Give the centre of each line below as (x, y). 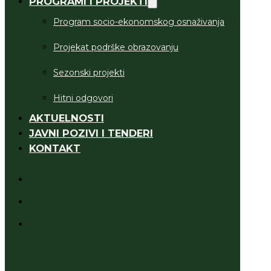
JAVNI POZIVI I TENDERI (91, 133)
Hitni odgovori (83, 98)
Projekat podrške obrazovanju (116, 47)
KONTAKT (55, 149)
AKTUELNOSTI (67, 118)
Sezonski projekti (89, 73)
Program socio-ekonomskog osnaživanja (139, 22)
